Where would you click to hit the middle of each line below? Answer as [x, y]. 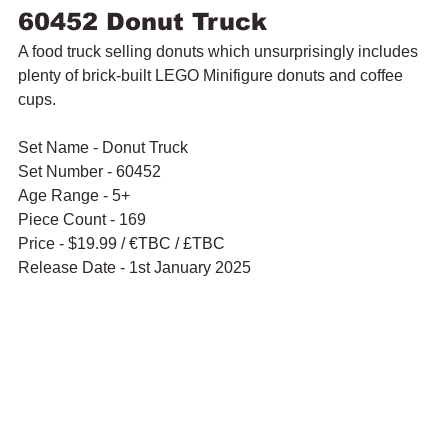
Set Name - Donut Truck [103, 147]
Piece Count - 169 [82, 219]
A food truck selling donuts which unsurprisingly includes [220, 51]
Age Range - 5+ [74, 195]
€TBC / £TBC [177, 243]
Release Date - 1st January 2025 [134, 267]
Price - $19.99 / [73, 243]
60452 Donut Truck [142, 21]
